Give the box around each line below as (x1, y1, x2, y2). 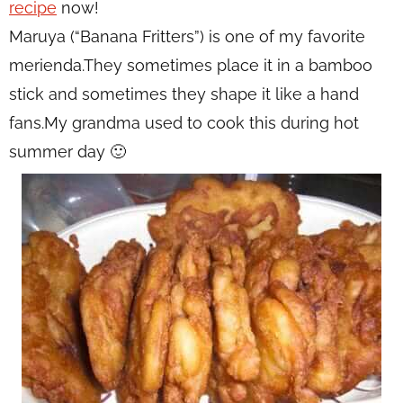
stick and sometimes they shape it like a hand (9, 85, 359, 103)
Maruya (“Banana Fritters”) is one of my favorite (9, 27, 365, 46)
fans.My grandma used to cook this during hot (9, 113, 359, 132)
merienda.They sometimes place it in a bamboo (9, 56, 372, 75)
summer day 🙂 (9, 142, 126, 161)
